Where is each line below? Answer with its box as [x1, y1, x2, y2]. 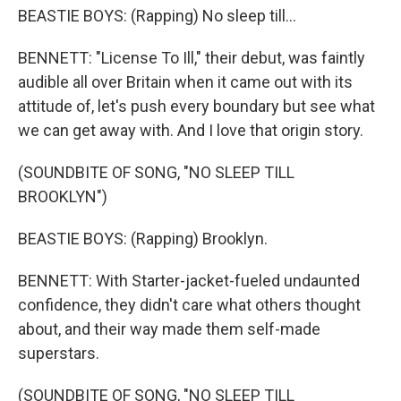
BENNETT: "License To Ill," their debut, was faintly [18, 48, 365, 67]
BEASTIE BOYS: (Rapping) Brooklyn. [18, 229, 268, 248]
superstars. [18, 344, 99, 363]
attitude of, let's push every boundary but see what [18, 97, 375, 115]
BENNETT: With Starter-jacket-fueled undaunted [18, 271, 360, 290]
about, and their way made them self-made [18, 320, 320, 338]
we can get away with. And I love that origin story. [18, 121, 363, 140]
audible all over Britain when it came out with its [18, 73, 353, 91]
